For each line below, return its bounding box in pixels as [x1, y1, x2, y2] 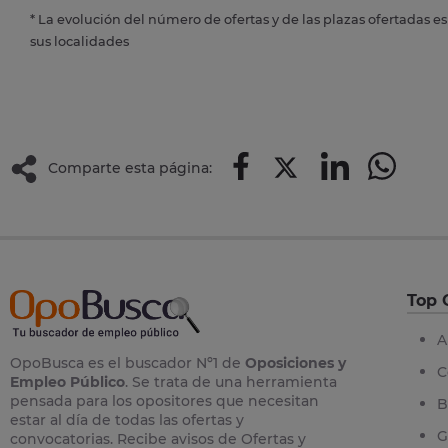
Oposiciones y [245, 353, 346, 372]
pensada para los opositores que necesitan [10, 391, 319, 410]
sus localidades [30, 33, 129, 49]
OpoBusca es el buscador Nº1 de [10, 353, 245, 372]
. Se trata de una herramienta [125, 372, 337, 391]
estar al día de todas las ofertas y [10, 410, 244, 429]
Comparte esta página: [48, 159, 212, 178]
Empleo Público [10, 372, 125, 391]
